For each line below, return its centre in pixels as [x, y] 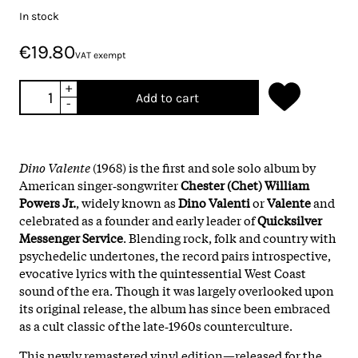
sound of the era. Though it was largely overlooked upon [177, 290]
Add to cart [167, 97]
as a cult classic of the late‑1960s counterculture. [156, 325]
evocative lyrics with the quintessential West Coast [163, 272]
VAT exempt [101, 55]
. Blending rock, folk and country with [230, 237]
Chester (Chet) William [245, 184]
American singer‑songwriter [100, 184]
